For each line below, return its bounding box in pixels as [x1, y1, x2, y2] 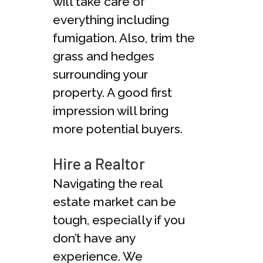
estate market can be [53, 194, 176, 209]
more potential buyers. [53, 121, 183, 136]
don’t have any [53, 230, 135, 245]
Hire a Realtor [53, 153, 145, 173]
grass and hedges [53, 48, 154, 63]
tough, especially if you [53, 212, 185, 227]
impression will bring [53, 103, 168, 118]
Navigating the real [53, 176, 163, 191]
